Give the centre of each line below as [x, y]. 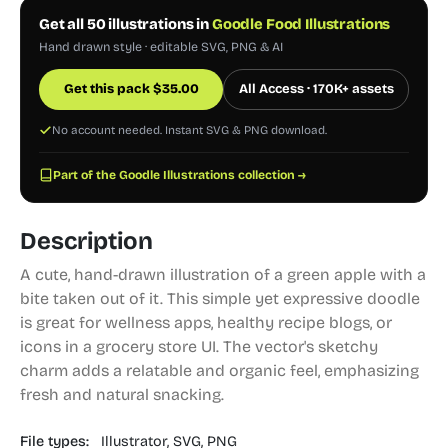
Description [86, 241]
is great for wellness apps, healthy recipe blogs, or [206, 322]
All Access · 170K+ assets [316, 89]
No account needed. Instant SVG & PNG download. [189, 130]
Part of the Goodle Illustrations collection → [179, 175]
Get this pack [108, 89]
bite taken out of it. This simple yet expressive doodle [220, 298]
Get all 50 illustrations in [125, 24]
